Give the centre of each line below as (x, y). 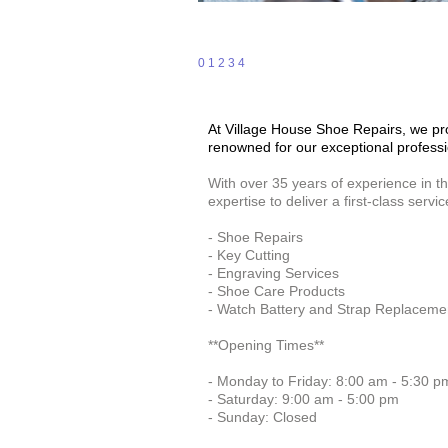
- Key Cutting (249, 255)
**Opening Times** (266, 345)
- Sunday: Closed (262, 417)
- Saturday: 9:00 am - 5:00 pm (303, 399)
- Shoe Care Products (276, 291)
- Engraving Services (273, 273)
